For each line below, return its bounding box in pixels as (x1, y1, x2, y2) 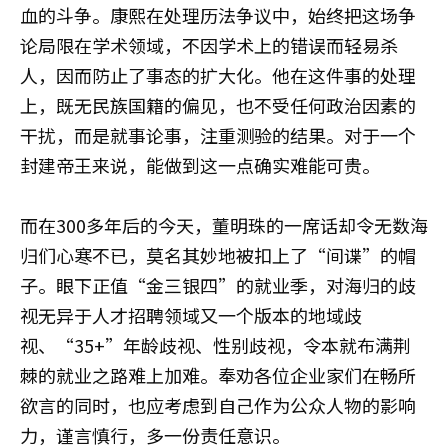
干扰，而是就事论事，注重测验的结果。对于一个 (20, 122, 416, 148)
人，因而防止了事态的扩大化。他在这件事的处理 (20, 62, 416, 88)
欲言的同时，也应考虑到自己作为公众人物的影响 (20, 392, 416, 418)
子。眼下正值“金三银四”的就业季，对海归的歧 (20, 272, 416, 298)
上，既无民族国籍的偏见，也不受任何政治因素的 (20, 92, 416, 118)
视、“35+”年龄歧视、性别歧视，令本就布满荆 (20, 332, 411, 358)
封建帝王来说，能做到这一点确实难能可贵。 (20, 152, 380, 178)
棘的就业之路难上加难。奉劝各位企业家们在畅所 (20, 362, 416, 388)
